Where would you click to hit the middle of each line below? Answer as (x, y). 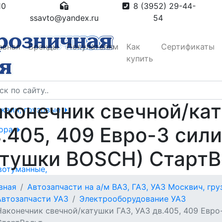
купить (140, 58)
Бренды (43, 46)
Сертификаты (188, 46)
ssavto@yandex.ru (64, 18)
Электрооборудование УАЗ (133, 199)
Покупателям (92, 46)
